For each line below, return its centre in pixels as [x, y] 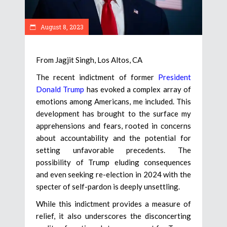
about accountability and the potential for [113, 138]
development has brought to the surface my [113, 114]
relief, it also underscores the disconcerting [113, 216]
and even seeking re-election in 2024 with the [113, 175]
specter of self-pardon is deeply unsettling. [108, 187]
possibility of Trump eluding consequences [113, 162]
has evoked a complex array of [138, 89]
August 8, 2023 [61, 27]
